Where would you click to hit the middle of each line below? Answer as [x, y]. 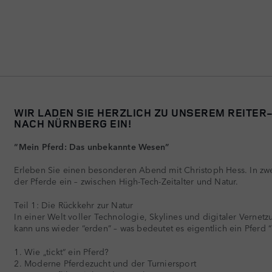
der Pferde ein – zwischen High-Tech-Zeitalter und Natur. [126, 181]
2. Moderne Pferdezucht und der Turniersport [105, 263]
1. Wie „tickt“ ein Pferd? [62, 251]
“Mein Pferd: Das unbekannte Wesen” [92, 146]
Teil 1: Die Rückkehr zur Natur [74, 205]
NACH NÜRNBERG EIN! [73, 123]
